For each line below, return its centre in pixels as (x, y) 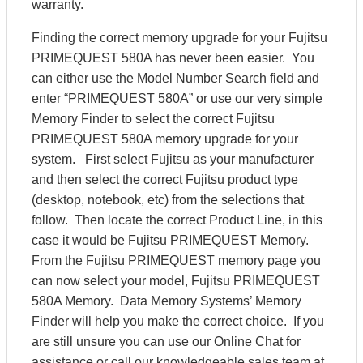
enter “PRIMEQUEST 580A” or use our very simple (177, 98)
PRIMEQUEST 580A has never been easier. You (173, 58)
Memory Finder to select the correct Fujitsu (153, 119)
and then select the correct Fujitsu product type (165, 179)
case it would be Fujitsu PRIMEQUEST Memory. (170, 240)
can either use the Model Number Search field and (175, 78)
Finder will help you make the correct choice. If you (178, 321)
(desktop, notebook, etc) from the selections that (168, 200)
